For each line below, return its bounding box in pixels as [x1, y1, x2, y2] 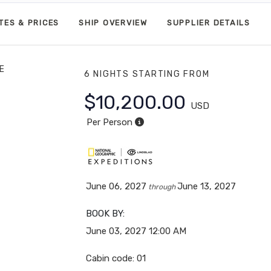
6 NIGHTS [83, 68, 132, 79]
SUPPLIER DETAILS [166, 18, 250, 28]
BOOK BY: [86, 207, 125, 219]
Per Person [86, 116, 132, 128]
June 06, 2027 [86, 180, 147, 192]
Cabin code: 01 [86, 252, 146, 264]
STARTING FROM [132, 68, 210, 79]
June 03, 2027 [86, 225, 147, 237]
